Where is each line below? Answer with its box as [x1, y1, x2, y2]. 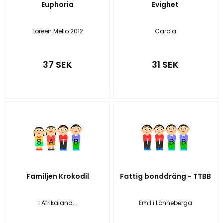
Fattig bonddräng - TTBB [119, 171, 211, 182]
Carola [154, 27, 176, 36]
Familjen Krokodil [26, 171, 89, 182]
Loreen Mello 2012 [32, 27, 83, 36]
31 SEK [152, 58, 179, 71]
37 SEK [43, 58, 73, 71]
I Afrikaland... [38, 199, 77, 208]
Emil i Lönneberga [138, 199, 192, 208]
